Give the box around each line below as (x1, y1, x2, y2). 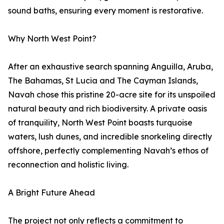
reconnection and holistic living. (8, 159, 128, 170)
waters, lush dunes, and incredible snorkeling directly (8, 131, 212, 142)
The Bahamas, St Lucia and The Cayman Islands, (8, 75, 198, 86)
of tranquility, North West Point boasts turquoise (8, 117, 192, 128)
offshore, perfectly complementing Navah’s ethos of (8, 145, 208, 156)
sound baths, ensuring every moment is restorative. (8, 5, 203, 16)
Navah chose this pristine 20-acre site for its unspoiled (8, 89, 215, 100)
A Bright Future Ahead (8, 187, 95, 198)
